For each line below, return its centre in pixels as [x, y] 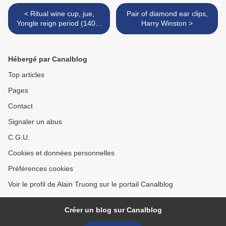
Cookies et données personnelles [61, 153]
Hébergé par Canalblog [48, 59]
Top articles [26, 75]
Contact [20, 106]
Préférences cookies [41, 169]
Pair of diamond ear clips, [167, 14]
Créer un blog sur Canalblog [113, 210]
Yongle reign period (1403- [59, 23]
